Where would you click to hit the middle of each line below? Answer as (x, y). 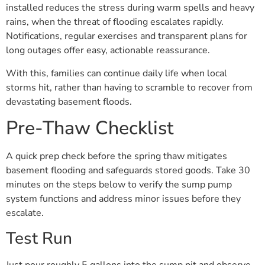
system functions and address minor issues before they (123, 199)
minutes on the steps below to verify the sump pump (119, 185)
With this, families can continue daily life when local (117, 73)
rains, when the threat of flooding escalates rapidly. (115, 22)
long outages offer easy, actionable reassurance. (108, 51)
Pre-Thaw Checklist (90, 128)
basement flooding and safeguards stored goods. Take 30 (128, 171)
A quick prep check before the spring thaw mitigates (117, 156)
